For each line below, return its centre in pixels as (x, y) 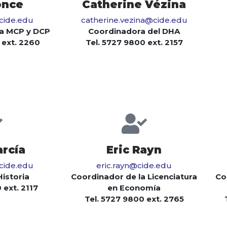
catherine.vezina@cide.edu (134, 20)
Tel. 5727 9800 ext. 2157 (134, 43)
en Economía (134, 188)
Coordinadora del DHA (134, 31)
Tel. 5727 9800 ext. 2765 (134, 199)
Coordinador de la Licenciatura (134, 177)
